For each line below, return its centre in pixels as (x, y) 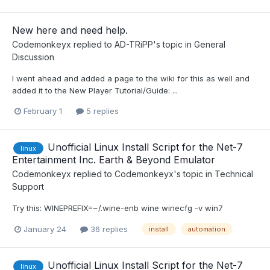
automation (207, 229)
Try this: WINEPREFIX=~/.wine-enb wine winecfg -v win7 (118, 208)
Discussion (33, 57)
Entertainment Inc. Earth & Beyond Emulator (114, 160)
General (210, 45)
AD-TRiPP (134, 45)
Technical (234, 174)
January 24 (45, 229)
